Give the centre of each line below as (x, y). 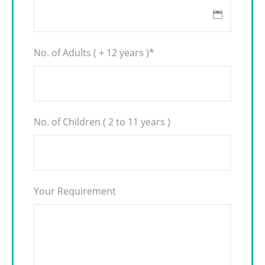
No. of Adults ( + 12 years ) (91, 53)
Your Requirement (75, 191)
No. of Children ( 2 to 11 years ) (102, 122)
